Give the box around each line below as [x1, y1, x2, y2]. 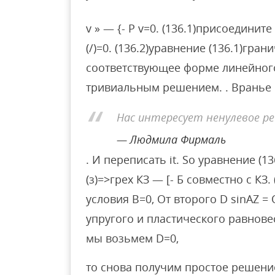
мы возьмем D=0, [86, 231, 179, 246]
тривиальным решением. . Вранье [86, 80, 271, 95]
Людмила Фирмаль [130, 131, 226, 147]
